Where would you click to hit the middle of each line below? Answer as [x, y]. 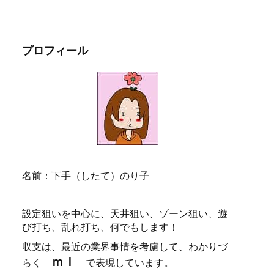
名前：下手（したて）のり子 [86, 176]
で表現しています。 [125, 263]
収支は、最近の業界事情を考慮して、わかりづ [125, 247]
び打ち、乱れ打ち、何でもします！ [100, 227]
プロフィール [55, 51]
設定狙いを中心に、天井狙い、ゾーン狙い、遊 [125, 214]
